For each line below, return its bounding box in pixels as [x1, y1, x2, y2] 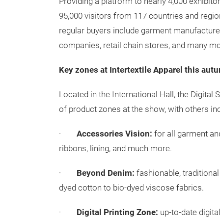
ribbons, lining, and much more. [59, 144, 172, 153]
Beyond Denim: [77, 168, 135, 178]
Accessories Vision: [77, 129, 152, 138]
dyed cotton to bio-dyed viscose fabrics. [59, 183, 204, 192]
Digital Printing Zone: [77, 208, 158, 217]
